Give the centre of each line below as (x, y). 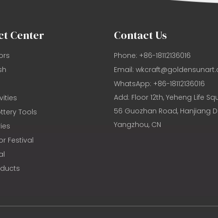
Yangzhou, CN (137, 125)
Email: (125, 70)
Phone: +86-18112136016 (152, 56)
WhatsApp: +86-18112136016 (159, 84)
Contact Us (140, 35)
